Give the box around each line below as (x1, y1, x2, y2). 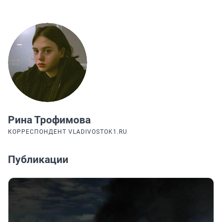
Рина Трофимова (8, 114, 91, 126)
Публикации (8, 154, 68, 166)
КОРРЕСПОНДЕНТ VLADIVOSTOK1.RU (8, 128, 127, 136)
